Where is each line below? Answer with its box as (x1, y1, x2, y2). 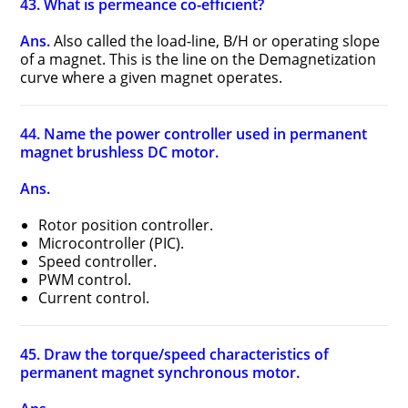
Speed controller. (38, 251, 158, 271)
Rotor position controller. (38, 215, 214, 235)
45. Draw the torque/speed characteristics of (20, 344, 330, 364)
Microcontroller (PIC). (38, 233, 185, 253)
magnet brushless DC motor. (20, 142, 219, 162)
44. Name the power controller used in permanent (20, 124, 368, 144)
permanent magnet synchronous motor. (20, 362, 301, 382)
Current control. (38, 288, 150, 308)
